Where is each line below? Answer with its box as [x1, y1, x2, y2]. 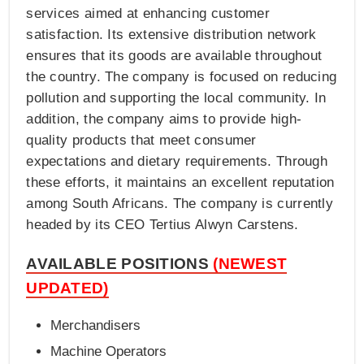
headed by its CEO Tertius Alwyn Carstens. [26, 217, 299, 233]
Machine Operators [50, 344, 167, 360]
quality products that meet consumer [26, 132, 257, 149]
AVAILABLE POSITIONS [26, 255, 214, 273]
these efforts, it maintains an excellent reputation [26, 175, 335, 191]
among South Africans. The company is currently [26, 196, 334, 212]
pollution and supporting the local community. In [26, 90, 327, 106]
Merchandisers [50, 318, 141, 334]
